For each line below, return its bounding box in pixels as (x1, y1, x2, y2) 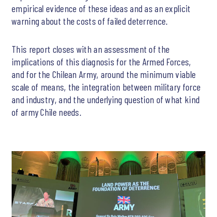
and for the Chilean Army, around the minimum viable (12, 68, 196, 80)
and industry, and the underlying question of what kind (12, 93, 200, 105)
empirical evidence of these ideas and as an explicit (12, 2, 191, 14)
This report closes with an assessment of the (12, 43, 170, 55)
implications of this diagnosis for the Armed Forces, (12, 55, 191, 67)
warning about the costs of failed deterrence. (12, 15, 168, 27)
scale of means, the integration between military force (12, 80, 201, 93)
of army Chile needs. (12, 106, 82, 118)
